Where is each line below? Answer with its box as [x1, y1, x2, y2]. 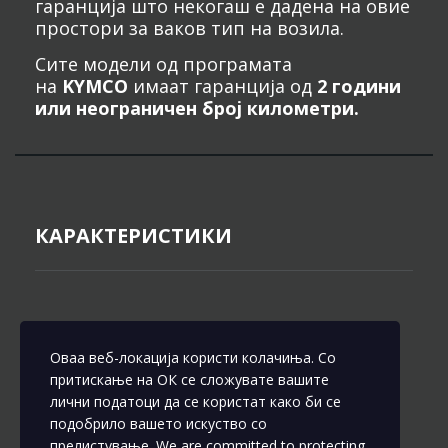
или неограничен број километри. [35, 96, 359, 120]
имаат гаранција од [128, 74, 317, 98]
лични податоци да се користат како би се [50, 392, 341, 411]
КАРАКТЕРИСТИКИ [35, 222, 232, 249]
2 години [317, 74, 401, 98]
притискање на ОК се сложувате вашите [50, 370, 329, 389]
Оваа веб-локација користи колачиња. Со [50, 348, 336, 367]
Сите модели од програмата [35, 52, 292, 76]
